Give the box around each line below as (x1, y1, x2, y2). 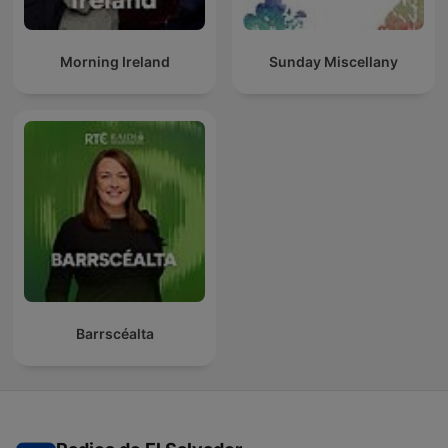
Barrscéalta (75, 325, 154, 343)
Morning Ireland (59, 53, 170, 71)
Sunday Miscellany (269, 53, 398, 71)
